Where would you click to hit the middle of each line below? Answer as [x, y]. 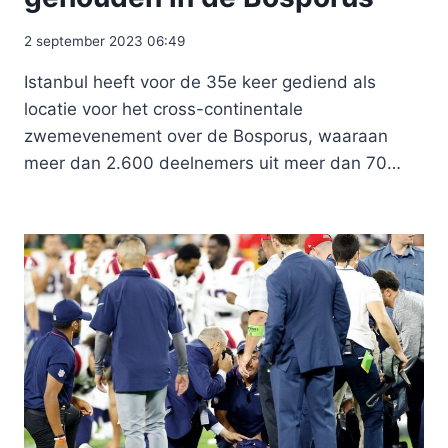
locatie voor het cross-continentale [163, 109]
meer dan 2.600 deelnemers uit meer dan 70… [212, 163]
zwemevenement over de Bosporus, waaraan [206, 136]
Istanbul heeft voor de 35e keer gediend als [200, 82]
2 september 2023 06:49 [104, 41]
